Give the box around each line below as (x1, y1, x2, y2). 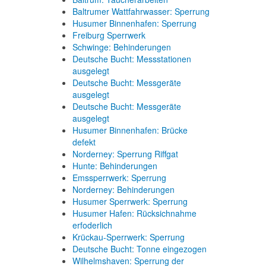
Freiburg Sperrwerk (72, 29, 145, 41)
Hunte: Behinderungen (72, 160, 157, 172)
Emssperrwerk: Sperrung (72, 172, 166, 183)
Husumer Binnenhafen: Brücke (72, 124, 188, 136)
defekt (72, 136, 96, 148)
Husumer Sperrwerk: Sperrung (72, 195, 188, 207)
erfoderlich (72, 219, 112, 231)
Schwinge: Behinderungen (72, 41, 171, 53)
